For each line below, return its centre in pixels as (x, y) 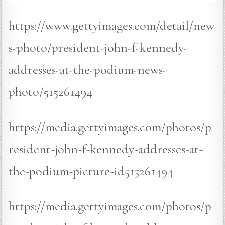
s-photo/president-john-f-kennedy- (98, 47)
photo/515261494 (51, 91)
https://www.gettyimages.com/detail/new (112, 25)
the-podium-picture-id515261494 (91, 171)
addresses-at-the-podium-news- (88, 69)
